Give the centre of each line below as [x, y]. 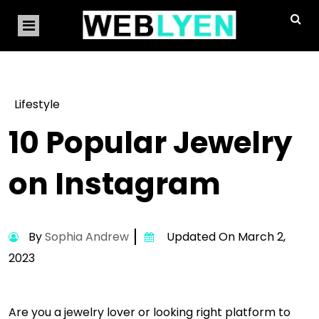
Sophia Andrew [87, 237]
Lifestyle [37, 104]
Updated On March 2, [223, 237]
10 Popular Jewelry [151, 143]
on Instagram [115, 184]
